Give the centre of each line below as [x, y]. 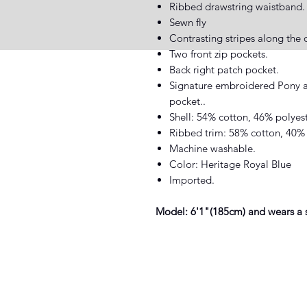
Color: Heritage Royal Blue [230, 164]
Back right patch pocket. [224, 69]
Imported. [192, 180]
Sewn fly [188, 22]
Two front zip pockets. [219, 53]
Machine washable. [212, 148]
